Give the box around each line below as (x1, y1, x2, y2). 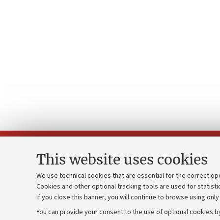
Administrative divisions (20, 201, 101, 212)
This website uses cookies (36, 151, 208, 168)
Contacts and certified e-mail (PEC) (20, 185, 138, 196)
